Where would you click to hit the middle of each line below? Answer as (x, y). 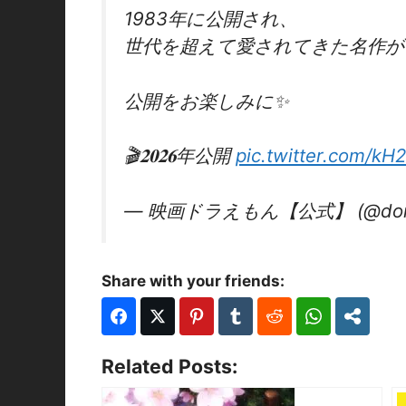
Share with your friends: (193, 281)
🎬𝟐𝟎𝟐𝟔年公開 (180, 156)
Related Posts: (169, 367)
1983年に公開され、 (211, 18)
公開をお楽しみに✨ (207, 101)
